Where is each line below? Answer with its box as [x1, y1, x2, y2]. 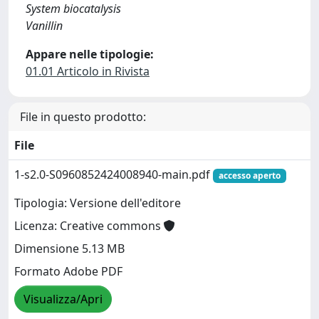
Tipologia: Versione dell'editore [14, 195, 181, 211]
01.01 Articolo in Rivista [26, 63, 150, 79]
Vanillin [26, 18, 63, 33]
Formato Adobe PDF [14, 263, 122, 280]
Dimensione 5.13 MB [14, 241, 125, 257]
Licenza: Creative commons [14, 218, 164, 234]
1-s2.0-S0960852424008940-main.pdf [14, 167, 213, 182]
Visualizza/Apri [23, 291, 103, 308]
